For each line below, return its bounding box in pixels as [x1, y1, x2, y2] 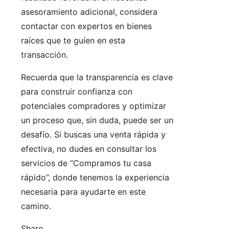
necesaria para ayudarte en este [21, 186, 146, 197]
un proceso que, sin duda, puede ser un [21, 114, 173, 125]
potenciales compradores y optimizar [21, 100, 166, 111]
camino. [21, 200, 51, 211]
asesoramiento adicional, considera [21, 6, 157, 17]
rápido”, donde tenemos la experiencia [21, 172, 169, 182]
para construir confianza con [21, 86, 132, 97]
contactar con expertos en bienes [21, 20, 152, 31]
